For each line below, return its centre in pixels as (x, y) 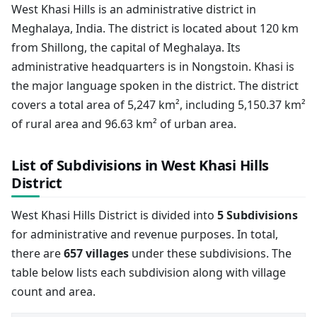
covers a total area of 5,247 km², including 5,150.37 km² (158, 105)
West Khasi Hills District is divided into (114, 215)
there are (38, 253)
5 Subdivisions (258, 215)
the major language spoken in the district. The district (155, 86)
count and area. (53, 292)
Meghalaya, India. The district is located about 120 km (155, 28)
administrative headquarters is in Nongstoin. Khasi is (153, 67)
